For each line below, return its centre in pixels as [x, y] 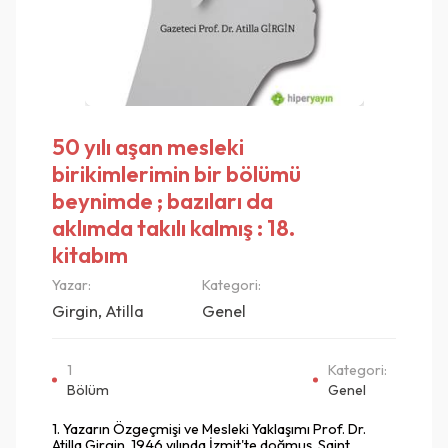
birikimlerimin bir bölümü [176, 173]
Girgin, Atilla [98, 311]
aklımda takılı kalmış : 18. [173, 227]
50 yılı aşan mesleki [148, 146]
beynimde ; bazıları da [162, 200]
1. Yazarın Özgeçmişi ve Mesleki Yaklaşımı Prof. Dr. [209, 428]
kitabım [90, 254]
